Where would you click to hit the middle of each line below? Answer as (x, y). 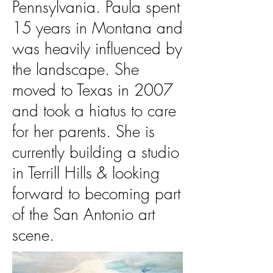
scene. (36, 235)
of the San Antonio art (83, 214)
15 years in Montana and (97, 28)
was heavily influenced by (97, 49)
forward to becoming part (96, 194)
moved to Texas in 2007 (93, 90)
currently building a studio (96, 152)
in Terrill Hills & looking (86, 173)
